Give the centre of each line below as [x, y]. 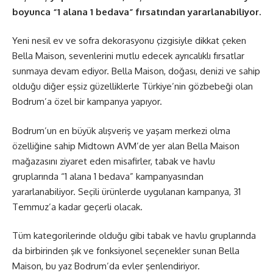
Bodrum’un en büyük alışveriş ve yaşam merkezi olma [121, 130]
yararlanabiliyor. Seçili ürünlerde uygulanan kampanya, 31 [126, 191]
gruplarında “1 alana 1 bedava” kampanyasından [108, 176]
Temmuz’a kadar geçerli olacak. [77, 207]
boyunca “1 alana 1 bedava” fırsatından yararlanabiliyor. [136, 12]
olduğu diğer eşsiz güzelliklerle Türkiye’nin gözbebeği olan [133, 87]
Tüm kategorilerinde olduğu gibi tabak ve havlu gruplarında [134, 236]
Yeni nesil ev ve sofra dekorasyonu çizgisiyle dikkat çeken [129, 41]
